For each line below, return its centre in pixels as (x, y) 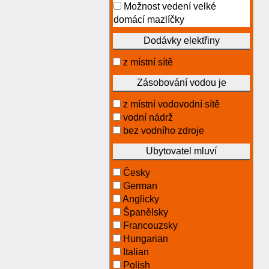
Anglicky (140, 199)
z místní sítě (147, 62)
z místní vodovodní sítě (170, 104)
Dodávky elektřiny (181, 41)
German (139, 186)
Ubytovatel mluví (181, 151)
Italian (135, 252)
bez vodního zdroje (162, 131)
